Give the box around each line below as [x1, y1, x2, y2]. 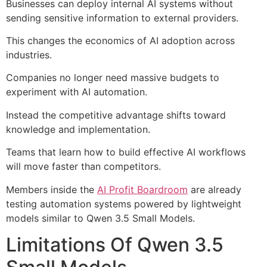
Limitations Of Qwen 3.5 [6, 233, 223, 257]
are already [188, 183, 241, 195]
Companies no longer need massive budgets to [6, 72, 219, 84]
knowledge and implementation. [6, 123, 150, 135]
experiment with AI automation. [6, 86, 147, 98]
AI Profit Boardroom [97, 183, 188, 195]
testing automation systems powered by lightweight [6, 197, 241, 210]
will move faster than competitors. [6, 160, 161, 173]
